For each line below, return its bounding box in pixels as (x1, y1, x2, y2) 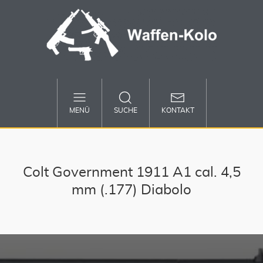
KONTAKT (161, 107, 194, 114)
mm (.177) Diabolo (72, 183, 191, 198)
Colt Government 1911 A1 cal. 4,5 (22, 166, 241, 180)
